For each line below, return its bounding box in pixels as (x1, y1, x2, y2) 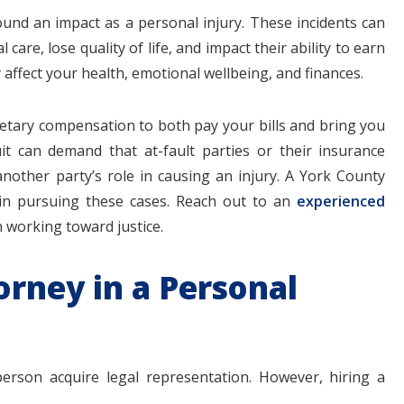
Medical (19, 307, 133, 340)
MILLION (12, 199, 142, 234)
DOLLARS (9, 226, 143, 261)
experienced (297, 191, 386, 211)
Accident (272, 332, 402, 365)
